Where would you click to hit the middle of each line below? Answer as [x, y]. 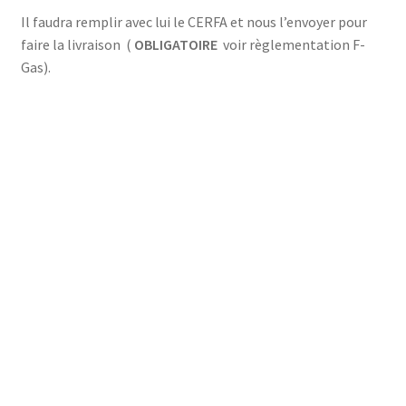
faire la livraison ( [77, 44]
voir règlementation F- [291, 44]
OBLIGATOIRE [175, 44]
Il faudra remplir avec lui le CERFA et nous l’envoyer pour [193, 21]
